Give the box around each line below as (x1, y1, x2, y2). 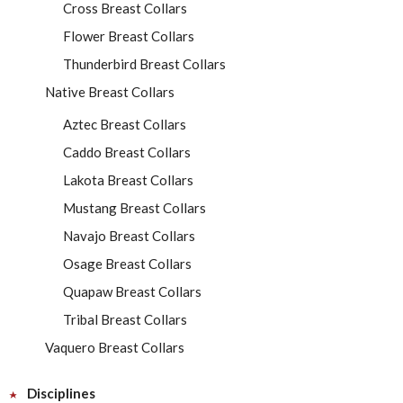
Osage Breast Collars (63, 255, 192, 272)
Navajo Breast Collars (63, 228, 195, 244)
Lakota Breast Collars (63, 172, 193, 188)
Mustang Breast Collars (63, 200, 206, 216)
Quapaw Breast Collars (63, 283, 201, 300)
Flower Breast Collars (63, 28, 194, 44)
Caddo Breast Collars (63, 144, 191, 160)
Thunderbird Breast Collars (63, 56, 226, 72)
